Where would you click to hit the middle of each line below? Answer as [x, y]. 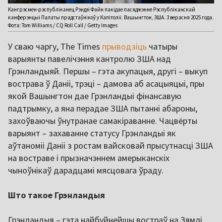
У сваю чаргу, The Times [55, 46]
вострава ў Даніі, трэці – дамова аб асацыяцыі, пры [106, 83]
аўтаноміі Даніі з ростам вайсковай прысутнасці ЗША [111, 145]
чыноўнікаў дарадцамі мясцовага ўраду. [86, 170]
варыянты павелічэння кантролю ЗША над [89, 58]
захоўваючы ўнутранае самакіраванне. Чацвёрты [103, 120]
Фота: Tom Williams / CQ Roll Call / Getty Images [63, 25]
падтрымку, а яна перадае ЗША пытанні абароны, [103, 108]
